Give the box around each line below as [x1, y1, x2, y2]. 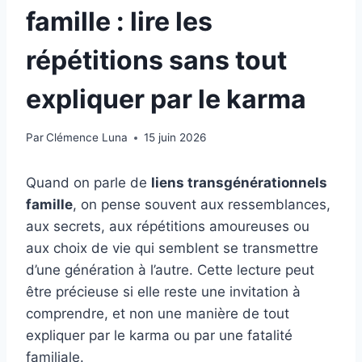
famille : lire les [26, 5, 213, 37]
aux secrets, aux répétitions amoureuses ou [26, 218, 309, 235]
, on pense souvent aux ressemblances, [73, 196, 330, 213]
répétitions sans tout [26, 44, 287, 76]
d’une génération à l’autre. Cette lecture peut [26, 262, 314, 279]
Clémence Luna [46, 131, 128, 145]
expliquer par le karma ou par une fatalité [26, 327, 293, 344]
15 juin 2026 [144, 131, 207, 145]
